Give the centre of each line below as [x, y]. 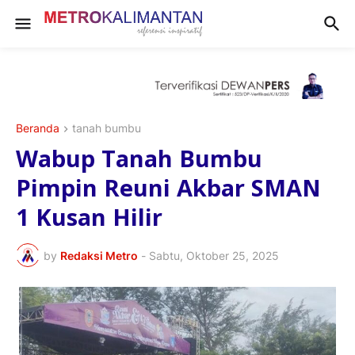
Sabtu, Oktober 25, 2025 [214, 255]
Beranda [38, 128]
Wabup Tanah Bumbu [139, 158]
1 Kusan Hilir [89, 217]
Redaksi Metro [99, 255]
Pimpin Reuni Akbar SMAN [168, 188]
